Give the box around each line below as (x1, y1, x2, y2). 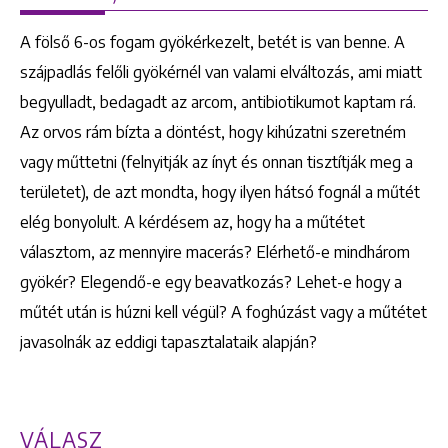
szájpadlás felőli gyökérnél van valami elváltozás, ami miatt (20, 61, 422, 82)
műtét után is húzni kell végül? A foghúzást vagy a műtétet (20, 301, 427, 322)
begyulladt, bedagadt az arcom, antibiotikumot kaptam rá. (20, 91, 416, 112)
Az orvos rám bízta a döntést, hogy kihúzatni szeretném (20, 121, 406, 142)
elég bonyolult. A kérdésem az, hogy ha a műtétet (20, 211, 365, 232)
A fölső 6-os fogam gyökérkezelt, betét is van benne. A (20, 31, 405, 52)
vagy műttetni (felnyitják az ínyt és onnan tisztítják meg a (20, 151, 413, 172)
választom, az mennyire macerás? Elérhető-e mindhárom (20, 241, 410, 262)
